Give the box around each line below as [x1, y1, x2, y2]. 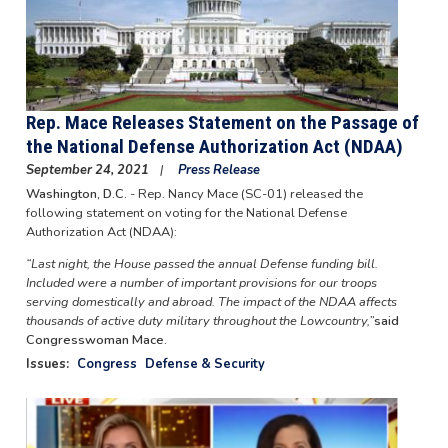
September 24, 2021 [25, 161, 152, 180]
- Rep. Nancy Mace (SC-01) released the [126, 185, 363, 204]
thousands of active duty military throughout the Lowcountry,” [25, 312, 374, 331]
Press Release [177, 161, 260, 180]
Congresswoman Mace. [25, 331, 167, 350]
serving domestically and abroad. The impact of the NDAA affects [25, 293, 397, 312]
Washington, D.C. [25, 185, 127, 204]
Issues [25, 355, 66, 374]
